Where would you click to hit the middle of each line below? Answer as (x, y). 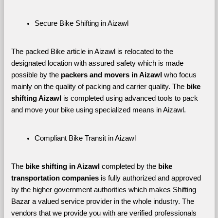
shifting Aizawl (36, 98)
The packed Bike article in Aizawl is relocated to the (92, 51)
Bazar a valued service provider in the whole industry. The (102, 201)
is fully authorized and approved (150, 178)
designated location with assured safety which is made (97, 63)
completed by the (129, 166)
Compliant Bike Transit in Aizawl (85, 138)
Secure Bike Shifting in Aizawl (81, 23)
